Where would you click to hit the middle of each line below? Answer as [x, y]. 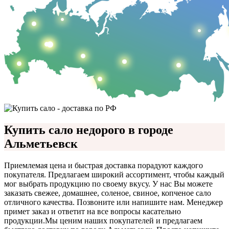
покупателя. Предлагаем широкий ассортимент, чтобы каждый [114, 174]
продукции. [25, 220]
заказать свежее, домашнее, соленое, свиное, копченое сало [108, 193]
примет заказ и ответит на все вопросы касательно [93, 211]
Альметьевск [41, 143]
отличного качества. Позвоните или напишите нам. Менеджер [113, 202]
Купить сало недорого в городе [89, 130]
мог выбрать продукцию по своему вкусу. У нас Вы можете [108, 184]
